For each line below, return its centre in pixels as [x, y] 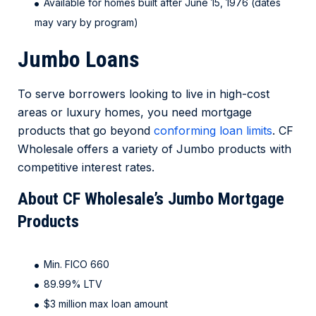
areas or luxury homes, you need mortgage [135, 113]
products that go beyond [86, 131]
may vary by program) [86, 23]
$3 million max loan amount [106, 304]
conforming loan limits [213, 131]
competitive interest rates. [86, 168]
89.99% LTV [73, 284]
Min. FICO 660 [78, 265]
